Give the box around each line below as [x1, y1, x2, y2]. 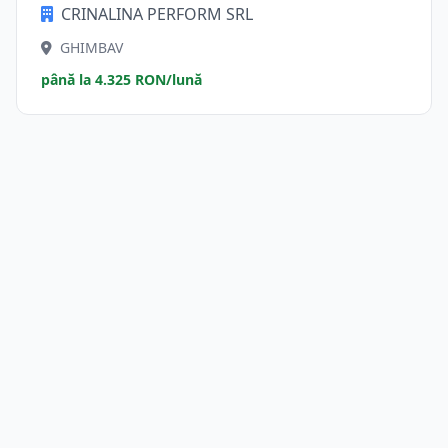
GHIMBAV [60, 38, 123, 57]
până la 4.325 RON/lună [41, 70, 202, 89]
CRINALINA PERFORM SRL [61, 3, 253, 25]
